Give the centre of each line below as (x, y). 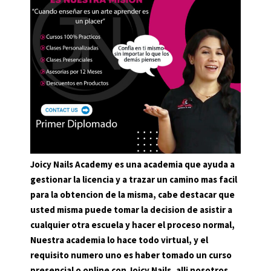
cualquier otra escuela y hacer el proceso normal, (132, 225)
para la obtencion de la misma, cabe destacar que (132, 195)
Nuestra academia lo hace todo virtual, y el (119, 240)
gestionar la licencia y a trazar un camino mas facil (134, 180)
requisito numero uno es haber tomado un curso (131, 255)
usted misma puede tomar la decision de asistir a (131, 210)
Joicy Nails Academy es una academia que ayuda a (132, 165)
